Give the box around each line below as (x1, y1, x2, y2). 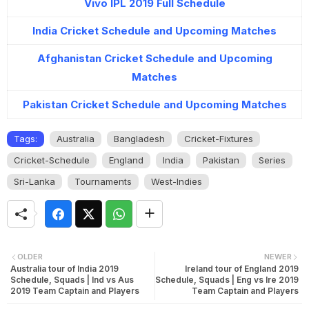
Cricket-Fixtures (184, 133, 253, 144)
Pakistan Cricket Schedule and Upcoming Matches (22, 98, 287, 111)
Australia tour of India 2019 (10, 263, 119, 274)
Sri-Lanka (14, 176, 55, 187)
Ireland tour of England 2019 (185, 263, 299, 274)
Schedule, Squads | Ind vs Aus (10, 275, 134, 285)
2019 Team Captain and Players (10, 286, 139, 296)
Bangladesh (114, 133, 165, 144)
